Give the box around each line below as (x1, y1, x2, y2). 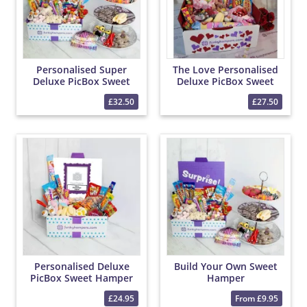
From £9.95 (235, 292, 278, 304)
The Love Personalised (173, 63, 278, 77)
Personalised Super (36, 63, 127, 77)
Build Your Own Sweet (173, 260, 278, 273)
